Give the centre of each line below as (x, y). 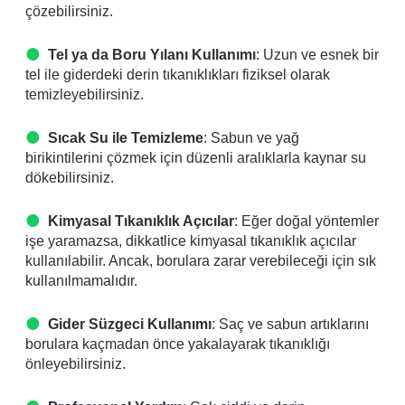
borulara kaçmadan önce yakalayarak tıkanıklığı (178, 344)
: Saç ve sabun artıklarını (290, 324)
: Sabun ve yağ (251, 137)
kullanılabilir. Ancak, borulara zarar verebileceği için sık (201, 260)
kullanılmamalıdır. (81, 280)
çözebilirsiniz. (69, 11)
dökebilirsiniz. (70, 177)
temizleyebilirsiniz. (85, 94)
